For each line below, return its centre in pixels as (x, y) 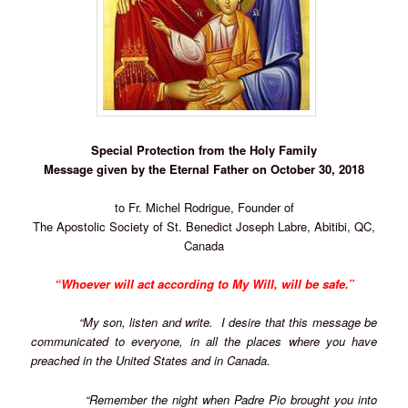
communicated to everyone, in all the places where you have (204, 342)
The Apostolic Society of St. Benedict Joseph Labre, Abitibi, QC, (204, 227)
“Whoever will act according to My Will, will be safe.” (204, 284)
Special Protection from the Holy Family (204, 150)
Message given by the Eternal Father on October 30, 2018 (204, 169)
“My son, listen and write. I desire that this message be (228, 322)
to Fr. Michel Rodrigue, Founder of (204, 208)
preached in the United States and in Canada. (151, 361)
